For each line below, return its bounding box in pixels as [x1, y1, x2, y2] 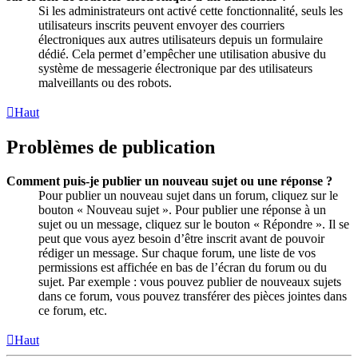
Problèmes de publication [6, 136, 215, 157]
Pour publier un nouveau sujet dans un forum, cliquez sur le [38, 188, 338, 202]
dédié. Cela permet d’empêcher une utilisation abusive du [38, 46, 326, 61]
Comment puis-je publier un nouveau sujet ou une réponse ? [6, 173, 332, 188]
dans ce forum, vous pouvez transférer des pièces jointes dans [38, 288, 347, 303]
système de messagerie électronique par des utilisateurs [38, 61, 312, 75]
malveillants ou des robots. [38, 75, 172, 89]
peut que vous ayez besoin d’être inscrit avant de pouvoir [38, 231, 324, 245]
